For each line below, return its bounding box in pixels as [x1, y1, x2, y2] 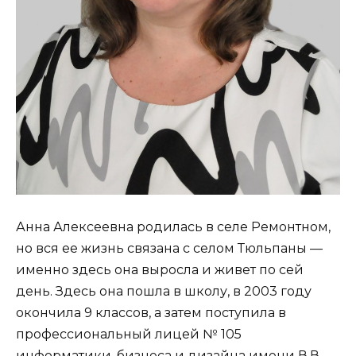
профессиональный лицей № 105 [16, 326, 242, 342]
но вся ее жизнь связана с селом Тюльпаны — [16, 240, 323, 256]
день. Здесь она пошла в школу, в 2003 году [16, 283, 311, 299]
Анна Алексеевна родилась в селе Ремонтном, [16, 219, 331, 234]
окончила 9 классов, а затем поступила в [16, 304, 286, 320]
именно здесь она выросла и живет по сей [16, 261, 304, 277]
